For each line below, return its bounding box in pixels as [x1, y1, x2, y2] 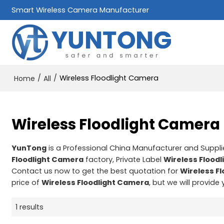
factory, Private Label [83, 154, 164, 164]
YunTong [11, 142, 47, 153]
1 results [15, 201, 44, 212]
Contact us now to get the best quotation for [11, 165, 180, 176]
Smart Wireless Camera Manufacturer [11, 5, 149, 15]
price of [11, 177, 42, 187]
